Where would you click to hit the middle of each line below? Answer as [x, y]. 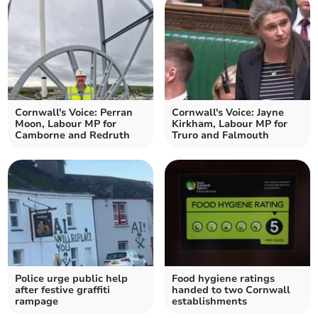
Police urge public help [72, 279]
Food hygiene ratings [223, 279]
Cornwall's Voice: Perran [74, 113]
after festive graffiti [63, 290]
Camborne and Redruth [73, 136]
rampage [37, 302]
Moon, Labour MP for [66, 124]
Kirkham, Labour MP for [230, 124]
